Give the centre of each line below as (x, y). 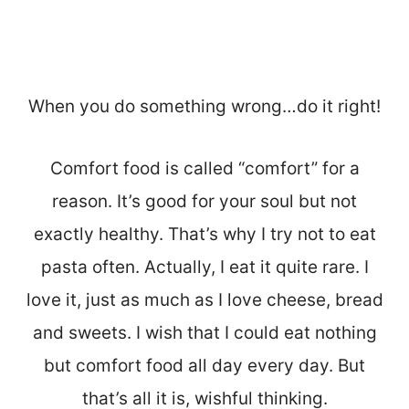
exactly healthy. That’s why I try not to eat (204, 234)
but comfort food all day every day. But (204, 365)
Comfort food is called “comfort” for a (204, 168)
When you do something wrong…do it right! (204, 106)
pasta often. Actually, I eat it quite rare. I (204, 267)
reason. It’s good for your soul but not (204, 201)
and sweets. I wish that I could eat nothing (204, 332)
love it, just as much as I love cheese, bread (204, 299)
